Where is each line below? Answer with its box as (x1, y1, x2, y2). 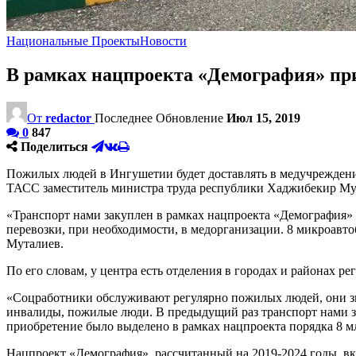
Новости (140, 34, 187, 48)
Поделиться (21, 139, 88, 153)
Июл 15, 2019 (226, 110, 300, 125)
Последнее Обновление (95, 110, 226, 125)
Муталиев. (6, 236, 64, 250)
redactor (45, 110, 91, 125)
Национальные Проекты (6, 34, 140, 48)
